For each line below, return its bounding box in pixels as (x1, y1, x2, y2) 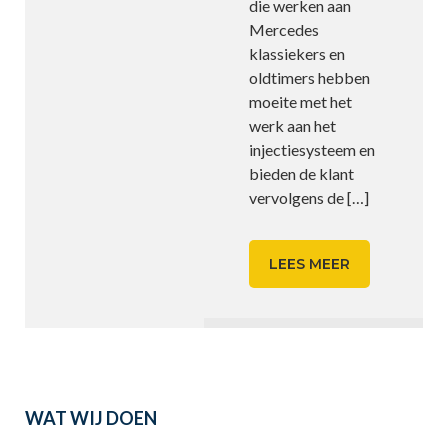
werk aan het (249, 116, 337, 135)
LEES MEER (269, 255, 351, 273)
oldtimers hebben (249, 68, 371, 87)
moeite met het (249, 92, 353, 111)
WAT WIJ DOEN (25, 407, 157, 429)
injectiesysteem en (249, 140, 376, 159)
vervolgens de (249, 188, 348, 207)
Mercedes (249, 20, 320, 39)
